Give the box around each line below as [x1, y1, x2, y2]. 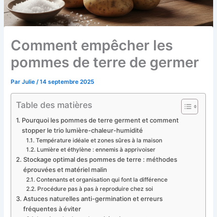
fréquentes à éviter [23, 205, 81, 213]
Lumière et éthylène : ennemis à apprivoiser [36, 146, 155, 154]
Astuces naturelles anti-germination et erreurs [23, 195, 163, 203]
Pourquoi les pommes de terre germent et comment [22, 116, 179, 124]
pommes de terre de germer [11, 53, 200, 71]
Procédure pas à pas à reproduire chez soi [37, 186, 153, 193]
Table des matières [16, 99, 93, 110]
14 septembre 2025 [40, 78, 94, 85]
